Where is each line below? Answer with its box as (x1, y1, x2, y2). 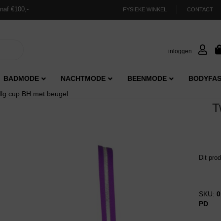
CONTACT (187, 6, 213, 12)
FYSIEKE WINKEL (123, 6, 167, 12)
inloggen (168, 47, 193, 55)
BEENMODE (127, 74, 167, 83)
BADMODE (3, 74, 39, 83)
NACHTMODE (61, 74, 106, 83)
